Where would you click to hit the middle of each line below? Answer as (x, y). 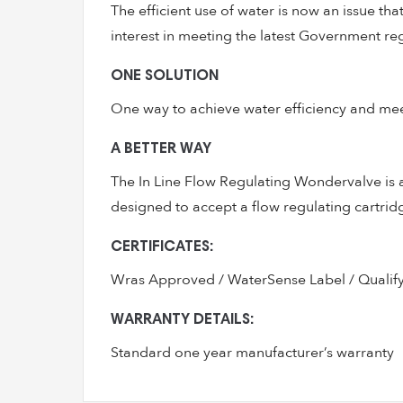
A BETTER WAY (161, 150)
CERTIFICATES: (162, 248)
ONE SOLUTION (165, 77)
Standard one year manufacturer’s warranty (252, 353)
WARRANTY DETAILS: (182, 321)
